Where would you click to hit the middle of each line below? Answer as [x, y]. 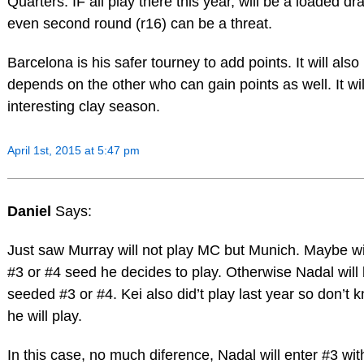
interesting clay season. [83, 106]
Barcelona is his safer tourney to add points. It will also [183, 62]
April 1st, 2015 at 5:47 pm [73, 150]
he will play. [44, 316]
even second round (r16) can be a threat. [139, 23]
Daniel [31, 212]
